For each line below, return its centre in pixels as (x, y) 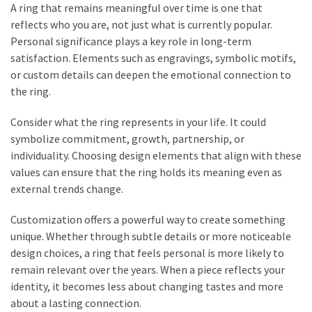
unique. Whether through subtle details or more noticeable (151, 236)
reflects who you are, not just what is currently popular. (141, 24)
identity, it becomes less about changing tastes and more (147, 286)
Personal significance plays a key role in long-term (131, 41)
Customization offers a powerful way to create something (148, 219)
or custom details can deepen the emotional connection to (151, 74)
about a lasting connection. (76, 303)
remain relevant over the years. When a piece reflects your (148, 269)
